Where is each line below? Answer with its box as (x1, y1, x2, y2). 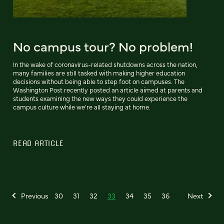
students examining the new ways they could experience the (13, 93, 187, 102)
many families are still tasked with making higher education (13, 68, 185, 77)
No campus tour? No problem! (13, 36, 193, 55)
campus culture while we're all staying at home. (13, 102, 150, 111)
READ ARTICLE (13, 138, 64, 147)
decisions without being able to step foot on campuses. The (13, 76, 184, 85)
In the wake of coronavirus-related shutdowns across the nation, (13, 59, 197, 68)
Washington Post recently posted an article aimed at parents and (13, 85, 202, 94)
